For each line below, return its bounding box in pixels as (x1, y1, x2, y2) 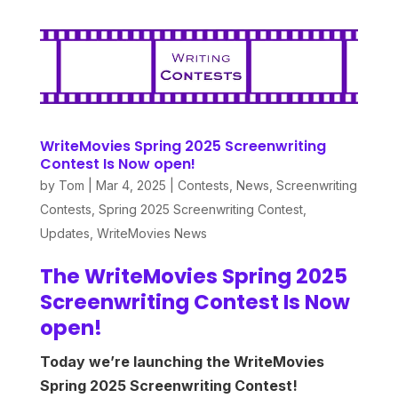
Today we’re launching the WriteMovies (39, 353, 324, 370)
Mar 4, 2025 (95, 178, 166, 193)
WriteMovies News (96, 226, 207, 241)
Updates (39, 226, 90, 241)
